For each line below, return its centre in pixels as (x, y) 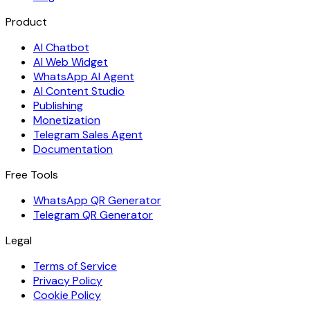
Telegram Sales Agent (88, 134)
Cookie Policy (67, 295)
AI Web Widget (71, 62)
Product (26, 21)
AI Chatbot (61, 47)
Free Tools (32, 174)
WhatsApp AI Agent (84, 76)
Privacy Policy (68, 280)
